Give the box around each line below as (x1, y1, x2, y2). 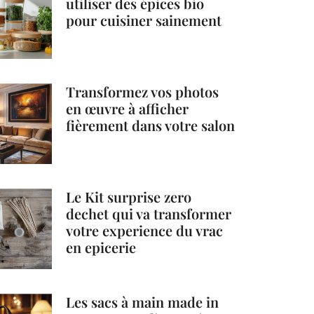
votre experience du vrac (66, 221, 224, 240)
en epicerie (66, 238, 137, 257)
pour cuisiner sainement (66, 10, 222, 29)
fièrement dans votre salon (66, 115, 235, 135)
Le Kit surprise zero (66, 187, 192, 207)
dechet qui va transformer (66, 204, 232, 224)
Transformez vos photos (66, 81, 219, 101)
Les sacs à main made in (66, 292, 219, 312)
